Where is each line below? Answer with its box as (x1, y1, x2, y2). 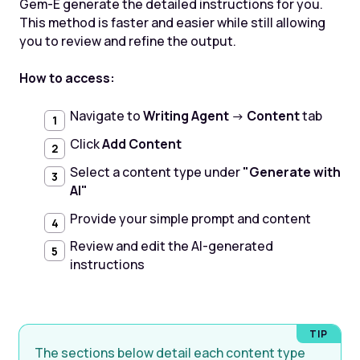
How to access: (18, 69, 115, 88)
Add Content (101, 134, 182, 153)
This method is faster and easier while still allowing (18, 13, 325, 31)
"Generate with (242, 162, 341, 181)
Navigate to (69, 107, 143, 125)
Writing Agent (142, 107, 229, 125)
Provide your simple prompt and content (69, 209, 311, 227)
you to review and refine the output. (18, 31, 236, 50)
